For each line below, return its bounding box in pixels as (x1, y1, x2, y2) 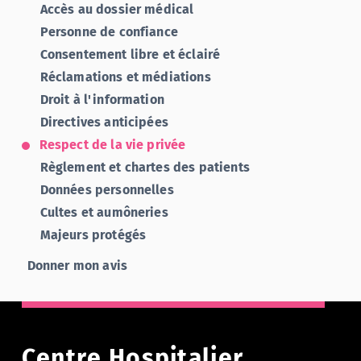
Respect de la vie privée (39, 137, 186, 152)
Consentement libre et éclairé (39, 47, 221, 62)
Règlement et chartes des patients (39, 160, 250, 175)
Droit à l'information (39, 92, 164, 107)
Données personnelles (39, 182, 174, 197)
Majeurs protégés (39, 227, 147, 243)
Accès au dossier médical (39, 2, 194, 17)
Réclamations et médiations (39, 69, 211, 85)
